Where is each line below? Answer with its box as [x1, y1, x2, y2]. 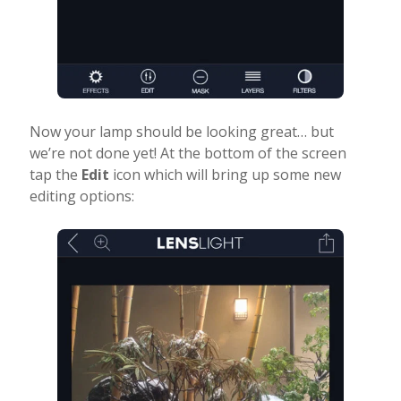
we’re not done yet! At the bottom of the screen [29, 142, 346, 163]
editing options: [29, 185, 134, 206]
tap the [29, 164, 81, 184]
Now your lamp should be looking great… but [29, 121, 334, 141]
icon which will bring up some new [108, 164, 341, 184]
